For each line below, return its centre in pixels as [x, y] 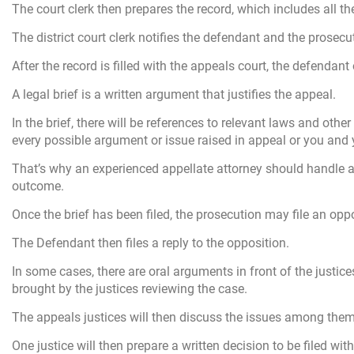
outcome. [38, 186]
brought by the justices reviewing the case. [130, 288]
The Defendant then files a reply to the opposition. [151, 243]
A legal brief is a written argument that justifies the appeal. [174, 94]
